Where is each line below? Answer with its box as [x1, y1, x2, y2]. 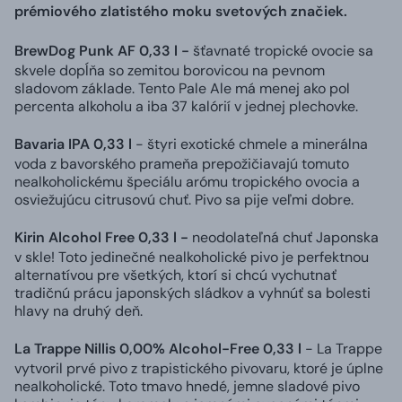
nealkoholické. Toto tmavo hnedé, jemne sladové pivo [14, 376, 360, 396]
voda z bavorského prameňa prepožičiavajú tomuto [14, 153, 349, 173]
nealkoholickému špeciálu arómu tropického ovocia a [14, 171, 360, 191]
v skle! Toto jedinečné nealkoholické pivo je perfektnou [14, 247, 369, 267]
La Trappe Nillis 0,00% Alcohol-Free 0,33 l [14, 338, 301, 358]
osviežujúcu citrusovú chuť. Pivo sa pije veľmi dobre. [14, 189, 357, 209]
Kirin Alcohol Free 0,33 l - [14, 227, 192, 247]
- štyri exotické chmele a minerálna [132, 134, 368, 153]
